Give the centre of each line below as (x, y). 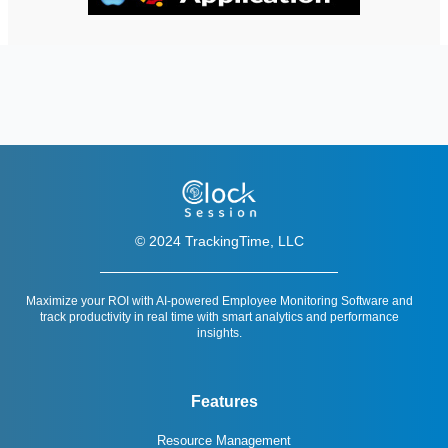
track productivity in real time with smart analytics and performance (219, 317)
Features (224, 402)
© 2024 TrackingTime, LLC (219, 240)
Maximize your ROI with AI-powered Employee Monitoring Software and (219, 301)
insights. (219, 333)
